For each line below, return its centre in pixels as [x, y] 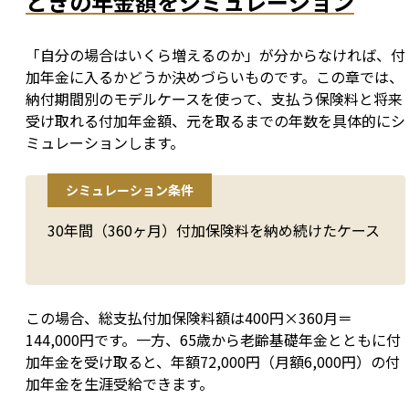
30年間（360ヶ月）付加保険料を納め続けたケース [214, 231]
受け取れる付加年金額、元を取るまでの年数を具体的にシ [215, 121]
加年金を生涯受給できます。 [120, 384]
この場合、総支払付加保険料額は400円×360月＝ [189, 318]
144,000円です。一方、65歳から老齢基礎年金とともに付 [213, 340]
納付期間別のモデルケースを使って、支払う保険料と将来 [214, 99]
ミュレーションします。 [105, 143]
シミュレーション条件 [130, 190]
